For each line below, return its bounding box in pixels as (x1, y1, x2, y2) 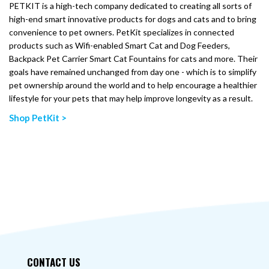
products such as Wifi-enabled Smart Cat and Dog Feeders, (9, 40, 230, 50)
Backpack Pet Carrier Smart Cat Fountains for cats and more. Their (9, 53, 258, 64)
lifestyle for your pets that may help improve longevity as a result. (9, 93, 253, 103)
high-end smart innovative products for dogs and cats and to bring (9, 14, 256, 24)
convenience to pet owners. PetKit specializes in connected (9, 27, 234, 37)
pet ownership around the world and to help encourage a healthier (9, 80, 257, 90)
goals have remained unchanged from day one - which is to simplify (9, 67, 256, 77)
